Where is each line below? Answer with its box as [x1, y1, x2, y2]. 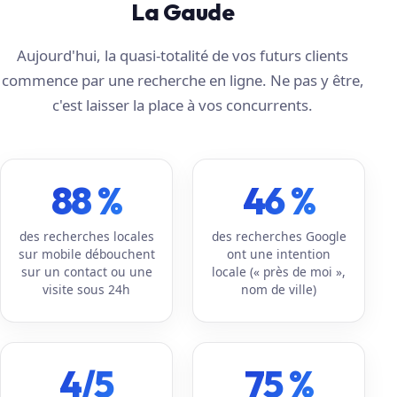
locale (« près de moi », [212, 262, 346, 280]
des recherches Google [211, 227, 346, 245]
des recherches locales [19, 227, 154, 245]
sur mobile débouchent [18, 245, 155, 262]
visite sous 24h [43, 280, 131, 298]
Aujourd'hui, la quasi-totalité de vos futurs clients [17, 44, 349, 66]
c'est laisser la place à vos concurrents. [52, 94, 314, 115]
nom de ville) [241, 280, 317, 298]
